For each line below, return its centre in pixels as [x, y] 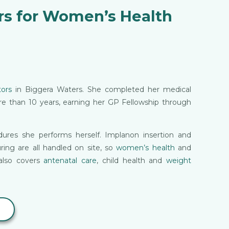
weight [179, 161]
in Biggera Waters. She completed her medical [102, 89]
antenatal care [70, 161]
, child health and [131, 161]
